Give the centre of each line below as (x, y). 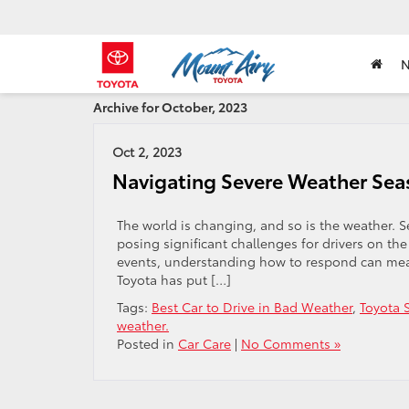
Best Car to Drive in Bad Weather (252, 307)
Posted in (147, 343)
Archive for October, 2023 (170, 107)
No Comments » (291, 343)
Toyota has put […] (174, 279)
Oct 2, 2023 (147, 152)
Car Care (204, 343)
